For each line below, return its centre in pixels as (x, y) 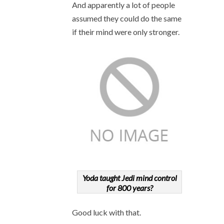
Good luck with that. (106, 212)
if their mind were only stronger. (126, 32)
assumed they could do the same (127, 18)
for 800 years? (129, 188)
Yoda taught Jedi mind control (129, 178)
